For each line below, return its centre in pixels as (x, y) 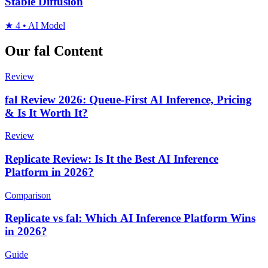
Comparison (28, 195)
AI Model (46, 26)
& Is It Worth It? (46, 112)
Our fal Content (54, 51)
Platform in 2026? (49, 172)
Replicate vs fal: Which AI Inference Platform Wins (130, 218)
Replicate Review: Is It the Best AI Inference (112, 159)
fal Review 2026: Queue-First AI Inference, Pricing (128, 99)
